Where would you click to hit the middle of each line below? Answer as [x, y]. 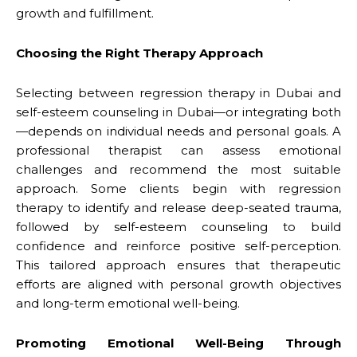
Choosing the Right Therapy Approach [139, 53]
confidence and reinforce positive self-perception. [178, 245]
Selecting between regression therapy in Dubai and [178, 92]
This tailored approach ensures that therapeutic [178, 265]
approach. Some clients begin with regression [178, 188]
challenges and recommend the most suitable [178, 169]
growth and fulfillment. [85, 13]
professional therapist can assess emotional [178, 150]
